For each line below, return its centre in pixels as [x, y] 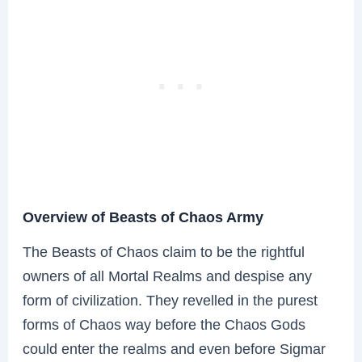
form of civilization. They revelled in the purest [170, 301]
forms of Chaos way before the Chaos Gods [164, 325]
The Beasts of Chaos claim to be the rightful [164, 252]
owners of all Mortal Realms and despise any [168, 276]
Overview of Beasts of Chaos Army [143, 217]
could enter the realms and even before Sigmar [175, 349]
